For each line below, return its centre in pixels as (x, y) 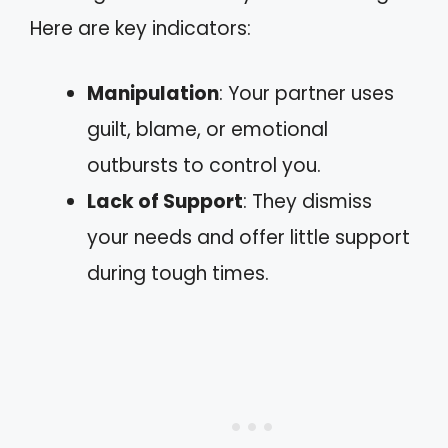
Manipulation (153, 93)
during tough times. (178, 273)
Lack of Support (165, 201)
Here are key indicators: (140, 28)
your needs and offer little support (248, 237)
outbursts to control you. (204, 165)
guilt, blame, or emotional (207, 129)
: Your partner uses (306, 93)
